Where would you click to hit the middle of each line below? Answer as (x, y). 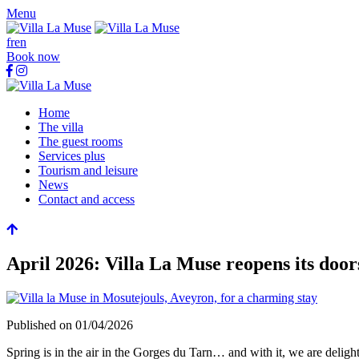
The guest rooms (81, 141)
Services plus (72, 156)
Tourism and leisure (88, 170)
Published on (41, 325)
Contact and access (87, 199)
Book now (33, 56)
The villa (61, 127)
